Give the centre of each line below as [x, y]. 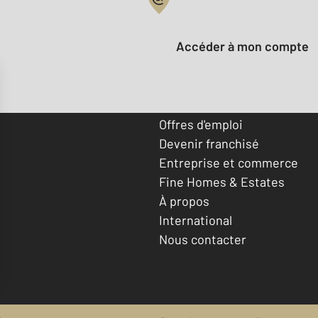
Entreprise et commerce [229, 162]
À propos [184, 201]
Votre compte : [201, 16]
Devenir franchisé [209, 143]
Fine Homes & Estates [222, 181]
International [196, 220]
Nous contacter [203, 239]
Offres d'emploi [201, 124]
